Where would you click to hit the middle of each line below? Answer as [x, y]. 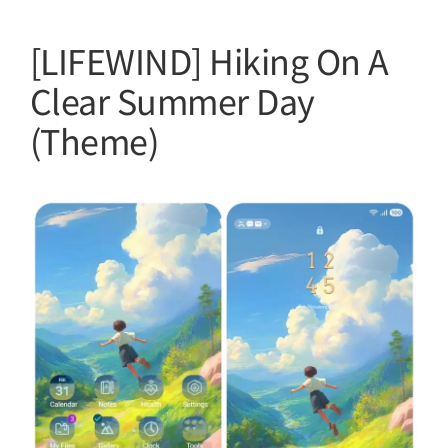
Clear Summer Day [172, 100]
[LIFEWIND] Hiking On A [209, 60]
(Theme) [94, 140]
